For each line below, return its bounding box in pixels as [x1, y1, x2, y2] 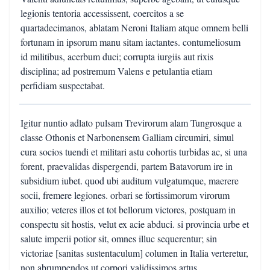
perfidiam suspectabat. [20, 79, 105, 92]
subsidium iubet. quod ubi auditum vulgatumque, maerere [20, 174, 239, 187]
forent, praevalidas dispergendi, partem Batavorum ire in [20, 160, 233, 172]
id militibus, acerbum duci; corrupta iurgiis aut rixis [20, 50, 213, 63]
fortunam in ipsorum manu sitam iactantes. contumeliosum [20, 36, 240, 48]
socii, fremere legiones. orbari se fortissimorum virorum [20, 189, 230, 201]
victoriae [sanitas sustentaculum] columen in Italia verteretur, [20, 246, 248, 259]
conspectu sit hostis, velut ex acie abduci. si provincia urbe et [20, 218, 249, 230]
